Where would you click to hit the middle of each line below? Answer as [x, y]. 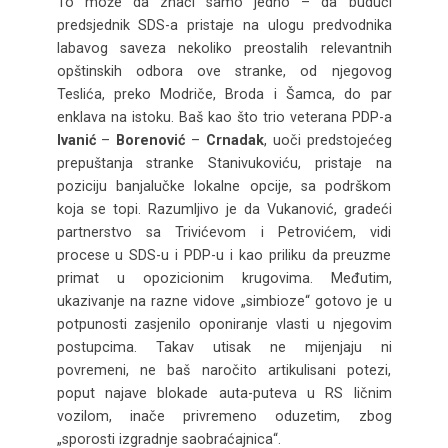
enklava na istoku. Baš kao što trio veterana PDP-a [224, 116]
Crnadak [234, 139]
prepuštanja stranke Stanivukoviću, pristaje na [224, 162]
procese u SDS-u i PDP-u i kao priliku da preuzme [224, 254]
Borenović [151, 139]
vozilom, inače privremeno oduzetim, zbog [224, 415]
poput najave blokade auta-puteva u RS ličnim [224, 392]
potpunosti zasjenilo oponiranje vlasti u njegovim [224, 323]
